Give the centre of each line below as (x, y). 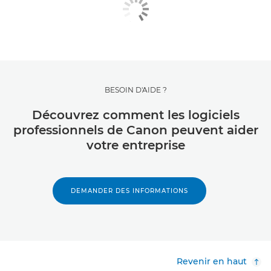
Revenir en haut (212, 262)
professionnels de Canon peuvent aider (135, 130)
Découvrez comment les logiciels (135, 115)
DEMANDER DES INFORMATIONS (129, 191)
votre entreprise (135, 145)
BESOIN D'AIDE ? (135, 90)
